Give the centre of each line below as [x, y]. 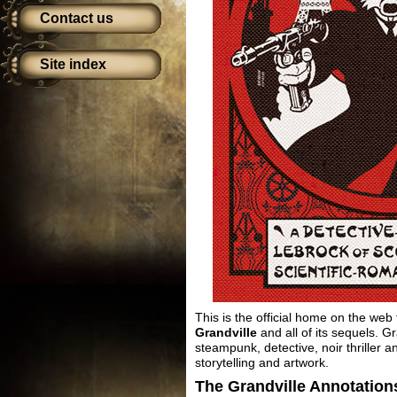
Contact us [77, 18]
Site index [73, 64]
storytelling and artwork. [262, 362]
